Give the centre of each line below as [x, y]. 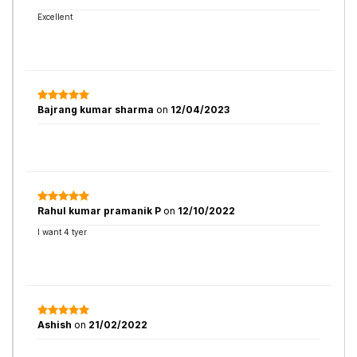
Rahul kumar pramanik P [99, 211]
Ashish [56, 325]
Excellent [55, 17]
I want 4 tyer [62, 232]
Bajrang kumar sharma [97, 110]
